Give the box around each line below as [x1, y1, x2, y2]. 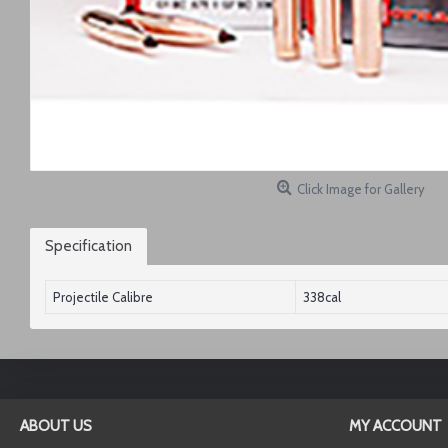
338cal [303, 289, 341, 305]
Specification [45, 237, 132, 255]
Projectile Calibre [53, 289, 153, 305]
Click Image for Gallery [297, 181, 425, 197]
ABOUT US [20, 417, 92, 435]
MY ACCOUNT [348, 417, 442, 435]
